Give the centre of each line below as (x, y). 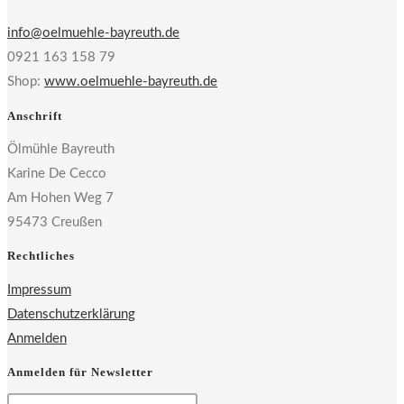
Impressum (39, 289)
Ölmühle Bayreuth (61, 150)
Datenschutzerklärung (71, 314)
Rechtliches (41, 256)
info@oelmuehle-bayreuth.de (93, 33)
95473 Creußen (55, 223)
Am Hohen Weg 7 (60, 198)
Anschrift (35, 115)
